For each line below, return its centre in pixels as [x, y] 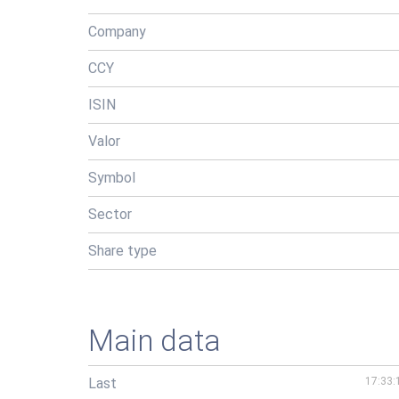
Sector [110, 214]
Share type [122, 251]
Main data [155, 341]
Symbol [112, 178]
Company [117, 32]
